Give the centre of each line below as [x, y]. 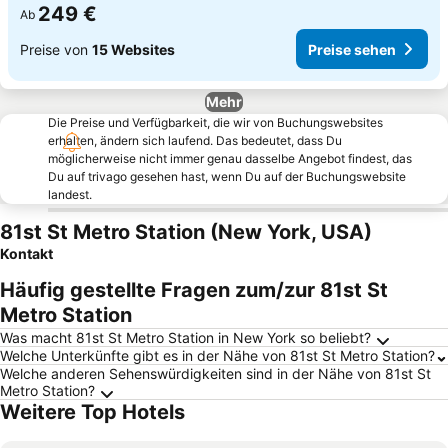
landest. [70, 194]
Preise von [56, 49]
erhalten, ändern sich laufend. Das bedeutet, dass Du [195, 140]
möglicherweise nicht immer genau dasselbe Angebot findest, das [230, 158]
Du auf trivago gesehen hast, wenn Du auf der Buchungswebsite [227, 176]
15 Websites [133, 49]
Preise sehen [352, 49]
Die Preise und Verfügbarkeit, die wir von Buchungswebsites [215, 122]
